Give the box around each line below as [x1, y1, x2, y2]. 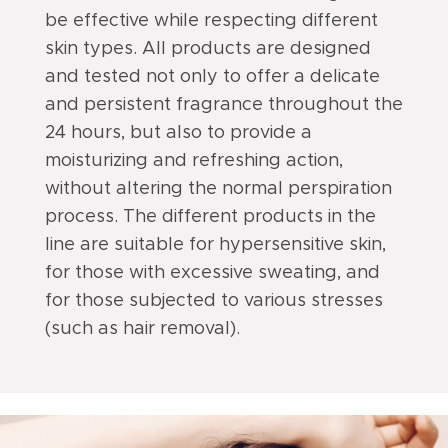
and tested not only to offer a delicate [44, 67, 380, 86]
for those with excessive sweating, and [44, 263, 380, 282]
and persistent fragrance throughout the [44, 95, 403, 114]
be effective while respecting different [44, 11, 378, 30]
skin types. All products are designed [44, 39, 371, 58]
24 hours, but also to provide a [44, 123, 312, 142]
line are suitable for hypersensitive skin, [44, 235, 386, 254]
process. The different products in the [44, 207, 376, 226]
